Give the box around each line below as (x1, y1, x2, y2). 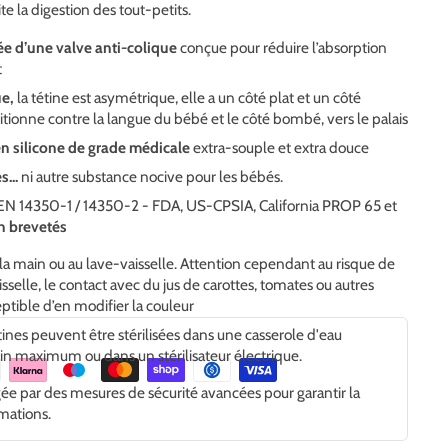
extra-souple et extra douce (190, 138, 370, 158)
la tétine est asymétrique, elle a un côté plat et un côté (14, 88, 362, 108)
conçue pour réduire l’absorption (177, 38, 388, 58)
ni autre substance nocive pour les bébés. (18, 167, 284, 187)
